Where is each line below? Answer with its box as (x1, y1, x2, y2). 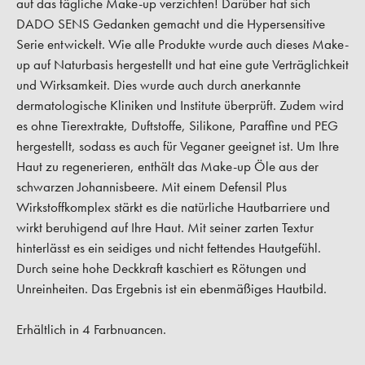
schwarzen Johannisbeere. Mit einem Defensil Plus (16, 178, 287, 196)
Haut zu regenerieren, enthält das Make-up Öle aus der (16, 157, 319, 176)
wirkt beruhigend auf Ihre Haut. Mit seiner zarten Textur (16, 218, 314, 237)
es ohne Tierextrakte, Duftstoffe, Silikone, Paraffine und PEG (16, 117, 338, 135)
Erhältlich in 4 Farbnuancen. (16, 320, 166, 339)
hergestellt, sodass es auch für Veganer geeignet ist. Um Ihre (16, 137, 339, 156)
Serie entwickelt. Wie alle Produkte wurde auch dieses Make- (16, 35, 349, 54)
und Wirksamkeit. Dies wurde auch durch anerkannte (16, 76, 301, 95)
